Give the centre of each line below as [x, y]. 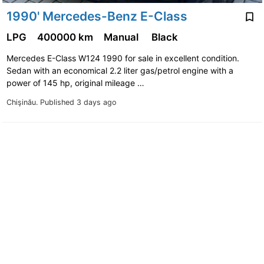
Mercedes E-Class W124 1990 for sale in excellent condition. [123, 58]
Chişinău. [23, 103]
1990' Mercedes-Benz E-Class [97, 16]
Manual [123, 37]
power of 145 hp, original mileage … [76, 83]
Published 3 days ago [78, 103]
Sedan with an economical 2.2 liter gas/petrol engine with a [120, 71]
